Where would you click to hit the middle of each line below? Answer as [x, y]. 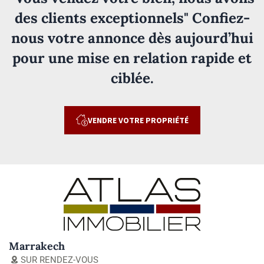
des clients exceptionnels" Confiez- [132, 18]
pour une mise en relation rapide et [132, 58]
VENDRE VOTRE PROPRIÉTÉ [138, 120]
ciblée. [132, 78]
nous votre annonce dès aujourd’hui [132, 38]
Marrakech [37, 246]
